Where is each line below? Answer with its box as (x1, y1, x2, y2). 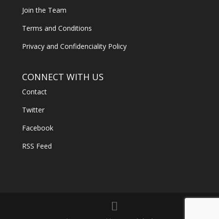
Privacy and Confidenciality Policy (22, 42, 127, 51)
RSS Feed (22, 141, 52, 151)
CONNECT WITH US (22, 70, 104, 83)
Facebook (22, 123, 53, 132)
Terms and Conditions (22, 23, 92, 33)
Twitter (22, 105, 44, 114)
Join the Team (22, 5, 66, 15)
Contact (22, 87, 47, 96)
